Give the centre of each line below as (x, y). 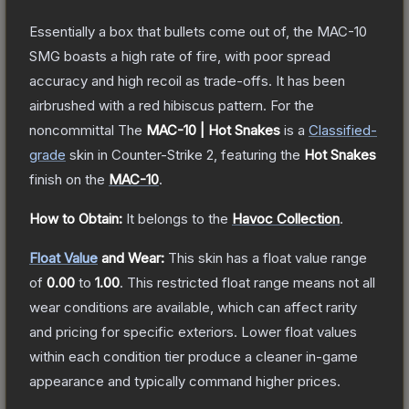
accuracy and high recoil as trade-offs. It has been (187, 80)
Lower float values (299, 331)
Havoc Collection (286, 218)
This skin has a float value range (267, 257)
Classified (340, 130)
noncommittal (72, 130)
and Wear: (131, 257)
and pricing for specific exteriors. (133, 331)
